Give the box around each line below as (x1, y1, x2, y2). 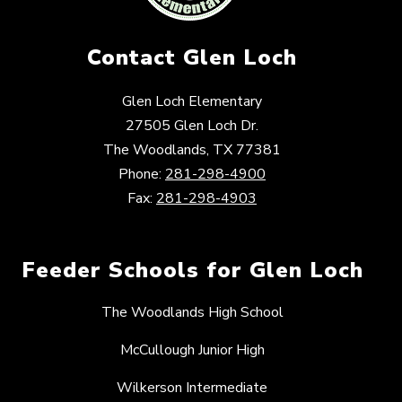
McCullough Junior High (119, 340, 265, 361)
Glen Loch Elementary (122, 92, 262, 112)
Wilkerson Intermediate (117, 378, 267, 398)
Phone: (118, 164, 165, 185)
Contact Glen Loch (87, 43, 297, 73)
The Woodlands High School (100, 302, 284, 323)
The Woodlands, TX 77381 (103, 140, 281, 161)
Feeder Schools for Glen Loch (21, 256, 363, 285)
